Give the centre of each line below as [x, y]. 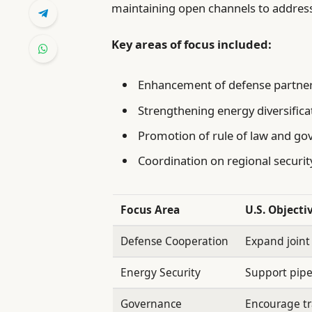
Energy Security [161, 272]
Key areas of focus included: [192, 45]
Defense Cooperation [175, 241]
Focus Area [150, 209]
